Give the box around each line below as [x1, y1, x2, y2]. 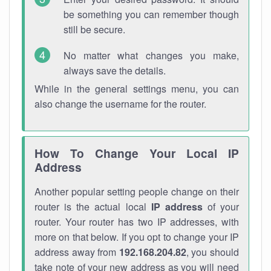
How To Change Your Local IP [34, 145, 239, 162]
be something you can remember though [64, 7, 239, 21]
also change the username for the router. [34, 97, 206, 111]
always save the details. [64, 64, 166, 77]
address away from [34, 245, 119, 259]
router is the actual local [34, 200, 151, 214]
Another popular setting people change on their [34, 184, 239, 198]
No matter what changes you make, [64, 48, 239, 62]
